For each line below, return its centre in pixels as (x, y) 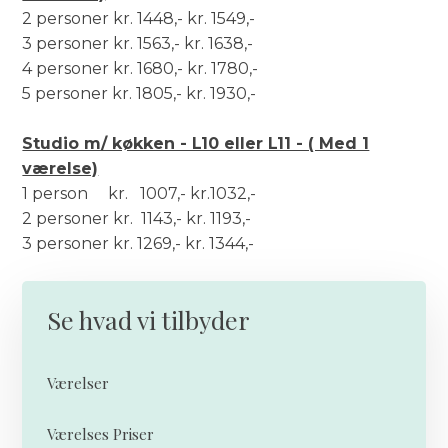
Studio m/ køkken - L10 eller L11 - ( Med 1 (196, 144)
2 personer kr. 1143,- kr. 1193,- (137, 219)
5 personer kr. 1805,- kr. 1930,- (139, 94)
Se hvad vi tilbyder (148, 319)
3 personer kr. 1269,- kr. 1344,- (138, 244)
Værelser (77, 383)
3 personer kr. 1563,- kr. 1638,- (138, 44)
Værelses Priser (100, 434)
